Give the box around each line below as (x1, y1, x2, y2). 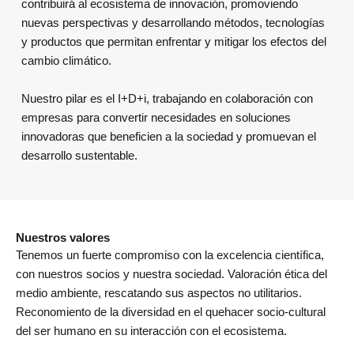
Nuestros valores (16, 232, 110, 245)
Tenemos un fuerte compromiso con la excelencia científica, (16, 249, 324, 262)
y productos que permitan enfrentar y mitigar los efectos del (21, 35, 326, 48)
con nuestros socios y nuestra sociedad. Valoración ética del (16, 268, 327, 281)
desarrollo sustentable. (21, 149, 137, 162)
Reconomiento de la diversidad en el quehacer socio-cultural (16, 306, 326, 319)
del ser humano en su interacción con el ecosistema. (16, 325, 287, 338)
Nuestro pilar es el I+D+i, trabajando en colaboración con (21, 92, 313, 105)
